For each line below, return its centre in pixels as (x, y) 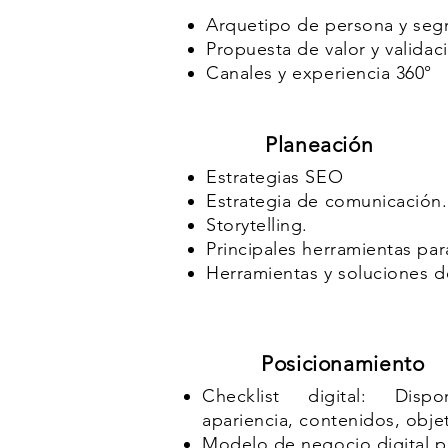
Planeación (319, 144)
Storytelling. (257, 225)
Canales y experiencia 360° (319, 73)
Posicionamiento (343, 363)
